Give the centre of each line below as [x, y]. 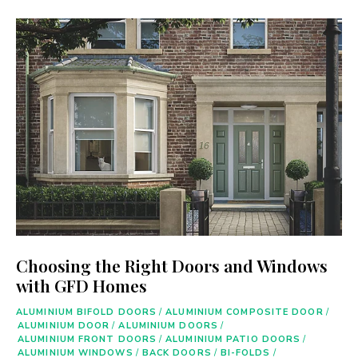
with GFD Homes [82, 285]
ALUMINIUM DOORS [168, 325]
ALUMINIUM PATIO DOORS [233, 339]
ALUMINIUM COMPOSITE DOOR [245, 312]
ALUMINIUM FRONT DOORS [88, 339]
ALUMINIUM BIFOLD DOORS [87, 312]
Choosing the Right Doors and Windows [172, 265]
